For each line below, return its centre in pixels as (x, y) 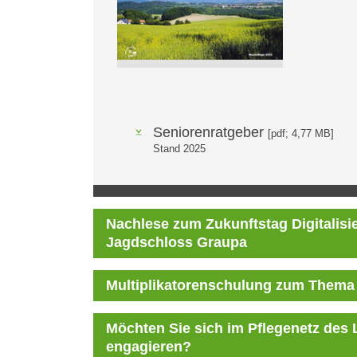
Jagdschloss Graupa (177, 243)
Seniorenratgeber (210, 133)
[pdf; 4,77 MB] (301, 134)
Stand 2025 (179, 149)
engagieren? (149, 347)
